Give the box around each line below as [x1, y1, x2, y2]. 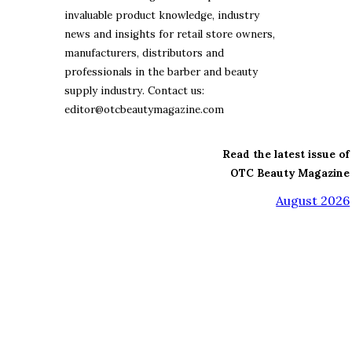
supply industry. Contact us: [64, 84, 204, 98]
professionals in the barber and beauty [64, 65, 258, 79]
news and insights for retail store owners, [64, 27, 275, 41]
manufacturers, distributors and [64, 46, 224, 60]
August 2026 [276, 192, 350, 208]
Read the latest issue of [222, 147, 350, 161]
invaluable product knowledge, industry [64, 8, 259, 22]
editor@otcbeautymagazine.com [64, 103, 224, 117]
